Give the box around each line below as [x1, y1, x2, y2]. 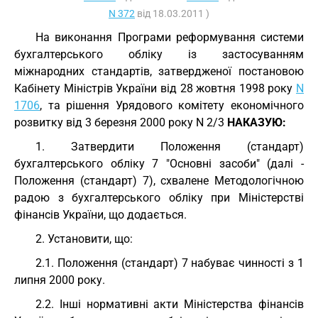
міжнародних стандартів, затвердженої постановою [14, 65, 304, 78]
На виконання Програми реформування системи [35, 31, 304, 44]
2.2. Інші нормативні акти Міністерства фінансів [35, 297, 304, 311]
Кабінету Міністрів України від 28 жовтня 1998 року [14, 82, 296, 95]
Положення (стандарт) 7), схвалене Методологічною [14, 174, 304, 187]
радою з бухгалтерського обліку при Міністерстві [14, 191, 304, 204]
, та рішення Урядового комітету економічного [40, 99, 304, 112]
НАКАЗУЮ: [227, 116, 286, 129]
